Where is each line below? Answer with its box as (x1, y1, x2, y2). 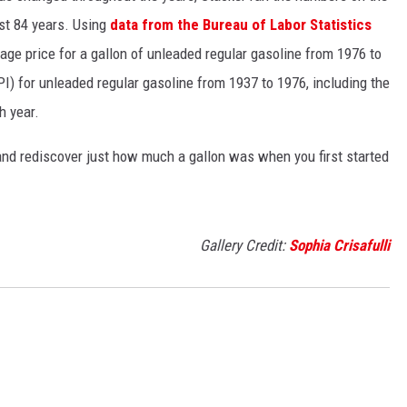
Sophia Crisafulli (289, 235, 390, 254)
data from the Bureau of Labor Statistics (110, 15, 372, 34)
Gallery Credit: (200, 235, 289, 254)
